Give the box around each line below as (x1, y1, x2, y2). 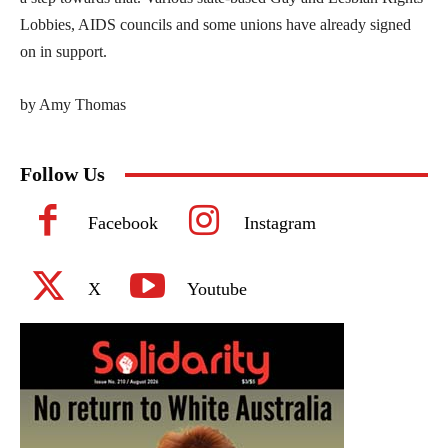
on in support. (20, 43, 107, 61)
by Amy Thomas (20, 96, 126, 114)
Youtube (187, 279, 247, 300)
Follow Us (20, 163, 105, 186)
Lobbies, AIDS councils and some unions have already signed (20, 16, 411, 34)
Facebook (88, 213, 158, 234)
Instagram (244, 213, 316, 234)
